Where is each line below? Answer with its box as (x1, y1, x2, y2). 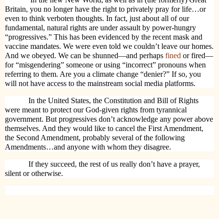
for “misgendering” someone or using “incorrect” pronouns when (5, 61, 206, 69)
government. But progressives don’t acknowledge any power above (5, 115, 213, 124)
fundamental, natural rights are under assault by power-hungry (5, 23, 196, 32)
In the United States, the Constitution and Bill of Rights (28, 96, 198, 105)
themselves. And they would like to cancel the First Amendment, (5, 124, 203, 133)
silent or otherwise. (5, 169, 63, 177)
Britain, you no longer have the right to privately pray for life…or (5, 5, 206, 14)
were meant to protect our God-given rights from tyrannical (5, 106, 187, 114)
